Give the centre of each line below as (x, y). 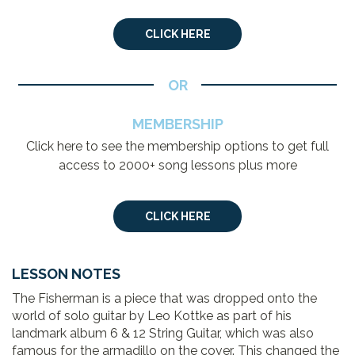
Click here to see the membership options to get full (177, 146)
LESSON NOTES (66, 273)
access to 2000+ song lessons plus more (177, 165)
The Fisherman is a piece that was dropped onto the (164, 298)
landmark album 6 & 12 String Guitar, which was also (163, 333)
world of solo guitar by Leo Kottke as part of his (152, 315)
